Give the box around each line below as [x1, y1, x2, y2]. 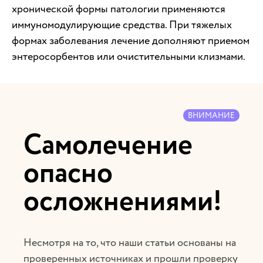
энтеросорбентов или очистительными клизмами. [12, 49, 245, 65]
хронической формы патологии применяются [12, 2, 225, 17]
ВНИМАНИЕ [187, 110, 235, 122]
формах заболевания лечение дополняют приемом [12, 33, 249, 49]
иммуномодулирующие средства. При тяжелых [12, 18, 232, 33]
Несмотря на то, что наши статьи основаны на [23, 235, 236, 251]
